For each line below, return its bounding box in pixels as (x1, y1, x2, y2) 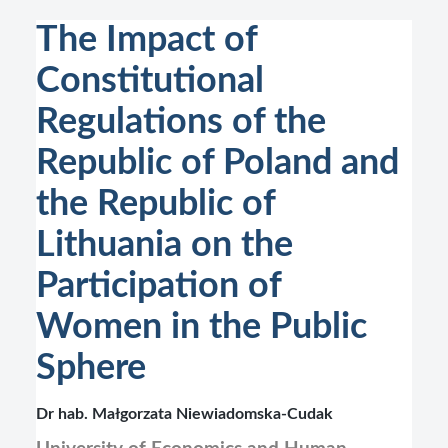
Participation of (36, 268, 281, 304)
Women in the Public (36, 309, 367, 345)
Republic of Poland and (36, 145, 399, 181)
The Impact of (36, 22, 257, 58)
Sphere (36, 350, 146, 386)
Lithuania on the (36, 227, 293, 263)
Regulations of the (36, 104, 326, 140)
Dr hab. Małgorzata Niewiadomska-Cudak (36, 406, 333, 422)
